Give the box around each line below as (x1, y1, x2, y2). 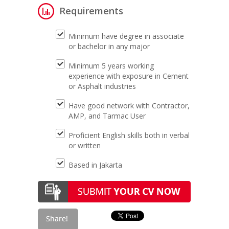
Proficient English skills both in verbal (68, 130, 190, 140)
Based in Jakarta (68, 160, 122, 170)
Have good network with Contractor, (68, 101, 190, 110)
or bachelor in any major (68, 41, 150, 51)
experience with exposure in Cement (68, 71, 189, 81)
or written (68, 141, 101, 150)
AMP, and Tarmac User (68, 111, 146, 121)
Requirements (59, 5, 123, 17)
